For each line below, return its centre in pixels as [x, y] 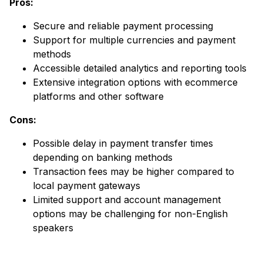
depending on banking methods [103, 157]
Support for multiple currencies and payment [134, 40]
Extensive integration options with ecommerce [135, 82]
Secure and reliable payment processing [123, 26]
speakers [53, 227]
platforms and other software [98, 96]
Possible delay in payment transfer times [123, 143]
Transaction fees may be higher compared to [134, 171]
